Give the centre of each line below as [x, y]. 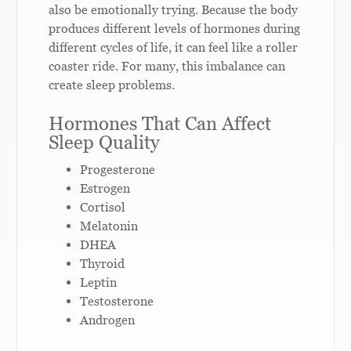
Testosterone [117, 300]
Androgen [108, 319]
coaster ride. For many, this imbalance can [167, 65]
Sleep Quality [105, 142]
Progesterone [118, 169]
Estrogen [105, 188]
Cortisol [103, 206]
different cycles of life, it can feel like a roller [174, 47]
